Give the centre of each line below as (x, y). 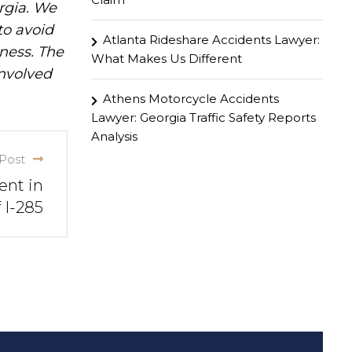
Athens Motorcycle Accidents (191, 99)
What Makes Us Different (167, 59)
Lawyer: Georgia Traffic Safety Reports (203, 117)
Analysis (114, 136)
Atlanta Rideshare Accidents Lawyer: (211, 40)
